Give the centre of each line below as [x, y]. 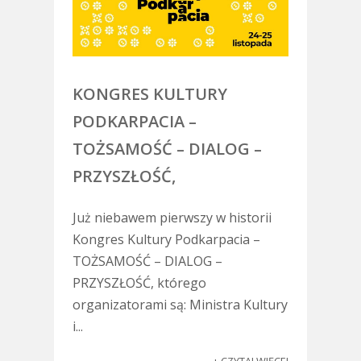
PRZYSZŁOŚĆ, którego [139, 282]
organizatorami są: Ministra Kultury [180, 304]
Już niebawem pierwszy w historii [172, 217]
